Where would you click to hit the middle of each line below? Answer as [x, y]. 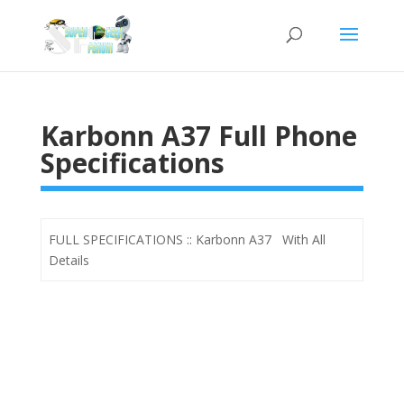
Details [69, 260]
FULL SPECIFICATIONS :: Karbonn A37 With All [187, 239]
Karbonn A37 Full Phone [198, 136]
